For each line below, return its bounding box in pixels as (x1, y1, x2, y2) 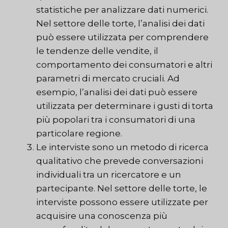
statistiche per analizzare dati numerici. (36, 5, 208, 15)
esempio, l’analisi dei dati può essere (36, 87, 197, 98)
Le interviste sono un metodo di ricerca (36, 142, 209, 153)
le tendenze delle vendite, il (36, 46, 158, 56)
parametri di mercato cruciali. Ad (36, 73, 180, 84)
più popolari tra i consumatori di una (36, 115, 195, 125)
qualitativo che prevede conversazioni (36, 156, 203, 166)
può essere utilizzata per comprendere (36, 32, 209, 43)
